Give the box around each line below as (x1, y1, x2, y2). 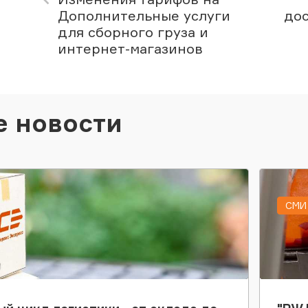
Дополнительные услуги (58, 7, 230, 24)
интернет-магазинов (58, 40, 203, 57)
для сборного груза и (58, 23, 208, 41)
